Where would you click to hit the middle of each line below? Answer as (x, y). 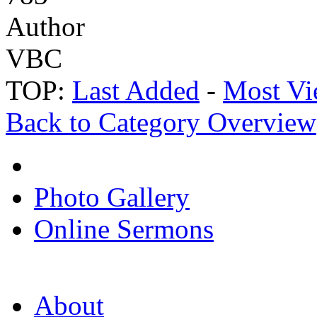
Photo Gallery (112, 197)
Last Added (136, 91)
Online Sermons (124, 229)
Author (45, 27)
